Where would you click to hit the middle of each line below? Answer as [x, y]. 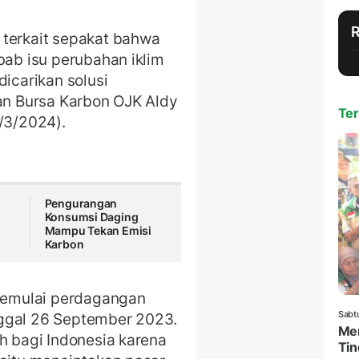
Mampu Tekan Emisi [98, 231]
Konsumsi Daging [91, 217]
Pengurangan [81, 204]
